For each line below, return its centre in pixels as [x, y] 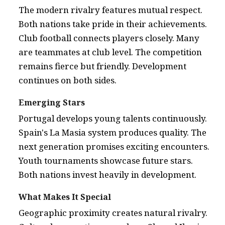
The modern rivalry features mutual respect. [110, 10]
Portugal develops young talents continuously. [113, 118]
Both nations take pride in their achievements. [113, 24]
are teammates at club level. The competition [110, 52]
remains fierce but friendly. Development [102, 66]
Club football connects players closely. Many [109, 38]
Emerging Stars [52, 102]
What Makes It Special [65, 197]
